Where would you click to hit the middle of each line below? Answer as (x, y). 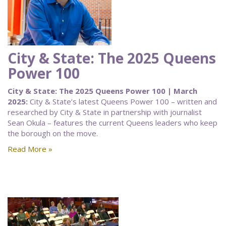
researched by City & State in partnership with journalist (105, 112)
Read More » (30, 149)
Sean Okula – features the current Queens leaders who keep (112, 123)
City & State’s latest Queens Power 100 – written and (122, 101)
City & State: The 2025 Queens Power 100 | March (102, 91)
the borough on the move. (53, 133)
